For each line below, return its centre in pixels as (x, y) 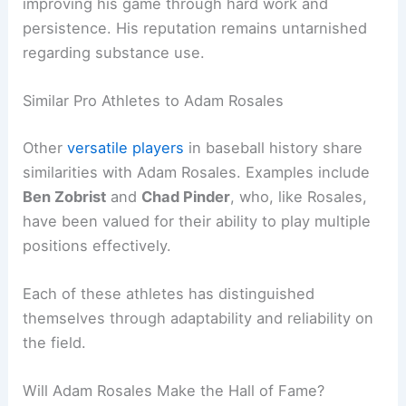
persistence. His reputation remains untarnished (195, 29)
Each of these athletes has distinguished (169, 294)
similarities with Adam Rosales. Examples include (197, 172)
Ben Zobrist (65, 196)
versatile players (126, 147)
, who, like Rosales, (299, 196)
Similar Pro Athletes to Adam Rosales (154, 101)
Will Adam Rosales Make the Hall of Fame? (174, 391)
